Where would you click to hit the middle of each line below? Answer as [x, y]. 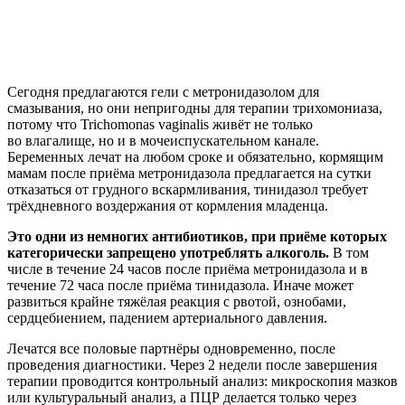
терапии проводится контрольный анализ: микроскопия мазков [202, 381]
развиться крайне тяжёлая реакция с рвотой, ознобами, [177, 301]
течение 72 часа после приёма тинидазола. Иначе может [180, 285]
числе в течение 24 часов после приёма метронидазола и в [188, 268]
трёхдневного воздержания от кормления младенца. [168, 205]
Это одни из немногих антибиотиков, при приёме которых [197, 236]
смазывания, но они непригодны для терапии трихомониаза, [195, 108]
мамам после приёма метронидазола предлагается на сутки [189, 173]
